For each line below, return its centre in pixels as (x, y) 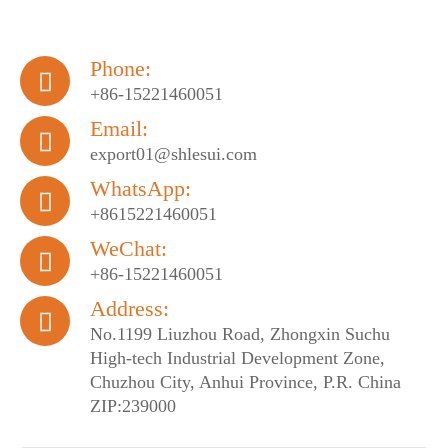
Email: (119, 128)
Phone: (120, 68)
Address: (129, 308)
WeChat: (128, 248)
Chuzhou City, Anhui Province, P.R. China (245, 382)
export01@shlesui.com (173, 154)
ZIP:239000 (133, 406)
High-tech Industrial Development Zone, (237, 358)
